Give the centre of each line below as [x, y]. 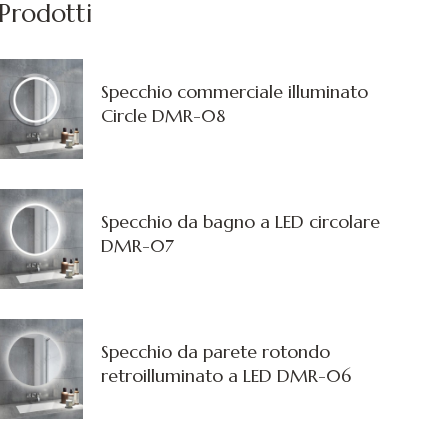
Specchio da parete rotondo [215, 351]
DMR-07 [137, 245]
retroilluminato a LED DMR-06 [226, 375]
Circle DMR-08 [163, 115]
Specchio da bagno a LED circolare [240, 221]
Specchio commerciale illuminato [234, 91]
